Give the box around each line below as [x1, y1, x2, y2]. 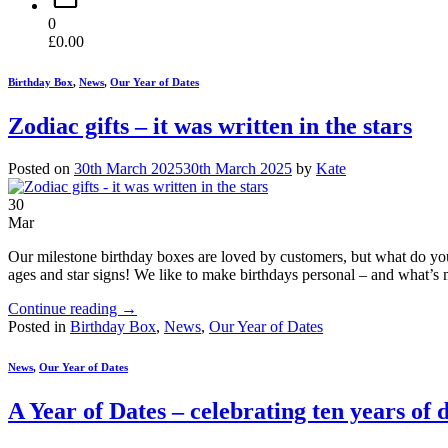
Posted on [8, 159, 74, 177]
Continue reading [8, 299, 121, 317]
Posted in [8, 317, 70, 335]
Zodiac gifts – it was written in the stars [8, 112, 412, 139]
